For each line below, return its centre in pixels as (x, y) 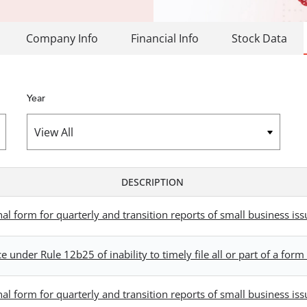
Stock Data (259, 38)
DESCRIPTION (152, 182)
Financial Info (165, 38)
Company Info (62, 38)
